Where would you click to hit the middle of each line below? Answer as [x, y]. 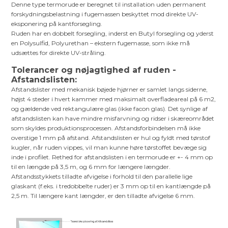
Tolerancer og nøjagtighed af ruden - [94, 70]
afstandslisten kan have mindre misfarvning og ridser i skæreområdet [113, 118]
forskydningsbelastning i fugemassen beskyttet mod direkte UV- [105, 14]
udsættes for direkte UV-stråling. [59, 52]
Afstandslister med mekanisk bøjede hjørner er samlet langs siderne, [110, 89]
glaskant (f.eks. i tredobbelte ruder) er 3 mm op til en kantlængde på [111, 186]
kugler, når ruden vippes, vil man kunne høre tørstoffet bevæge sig [109, 147]
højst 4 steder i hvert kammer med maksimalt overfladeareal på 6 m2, [114, 99]
